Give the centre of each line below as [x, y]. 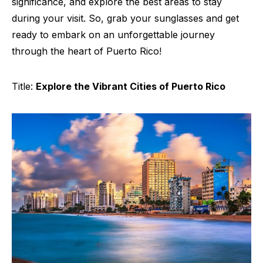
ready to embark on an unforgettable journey [113, 35]
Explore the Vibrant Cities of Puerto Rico [131, 86]
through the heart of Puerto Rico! [87, 51]
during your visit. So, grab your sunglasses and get [125, 18]
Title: [24, 86]
